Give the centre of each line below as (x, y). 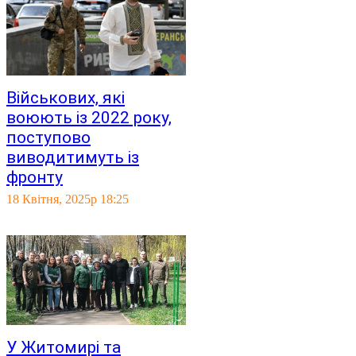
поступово (48, 137)
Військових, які (66, 98)
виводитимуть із (73, 157)
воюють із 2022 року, (89, 118)
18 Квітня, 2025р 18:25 (68, 199)
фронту (35, 177)
